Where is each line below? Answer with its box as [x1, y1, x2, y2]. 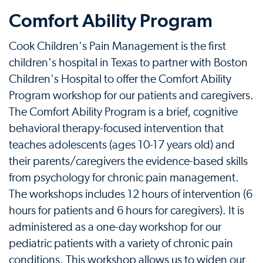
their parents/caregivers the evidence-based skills [9, 156, 248, 167]
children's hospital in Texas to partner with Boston [9, 57, 248, 69]
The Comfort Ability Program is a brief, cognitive [9, 106, 238, 118]
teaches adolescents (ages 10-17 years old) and [9, 139, 235, 151]
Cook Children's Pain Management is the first [9, 41, 226, 52]
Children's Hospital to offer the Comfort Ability [9, 73, 231, 85]
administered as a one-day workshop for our [9, 221, 221, 233]
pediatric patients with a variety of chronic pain [9, 238, 233, 249]
